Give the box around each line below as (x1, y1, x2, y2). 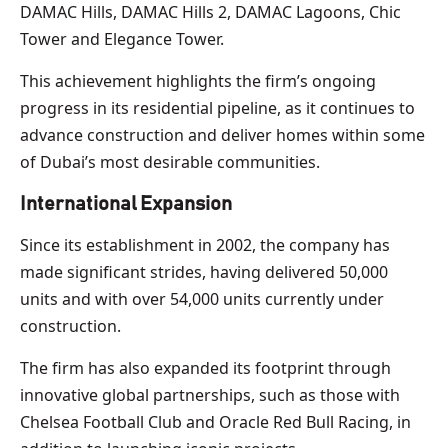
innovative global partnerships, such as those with (20, 383, 400, 406)
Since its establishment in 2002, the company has (20, 233, 390, 256)
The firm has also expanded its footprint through (20, 356, 391, 379)
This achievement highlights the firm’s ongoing (20, 69, 376, 92)
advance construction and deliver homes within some (20, 123, 425, 146)
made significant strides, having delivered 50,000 (20, 260, 388, 283)
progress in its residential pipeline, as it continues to (20, 96, 415, 119)
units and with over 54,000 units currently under (20, 287, 384, 310)
